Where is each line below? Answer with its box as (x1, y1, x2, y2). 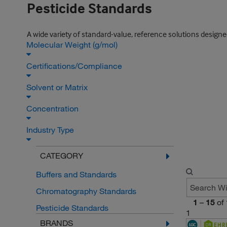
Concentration (26, 103, 81, 113)
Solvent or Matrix (26, 82, 90, 92)
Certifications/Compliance (26, 61, 124, 71)
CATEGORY (40, 150, 83, 161)
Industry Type (26, 125, 76, 135)
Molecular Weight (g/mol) (26, 40, 120, 50)
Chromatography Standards (35, 186, 136, 196)
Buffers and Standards (35, 169, 117, 179)
